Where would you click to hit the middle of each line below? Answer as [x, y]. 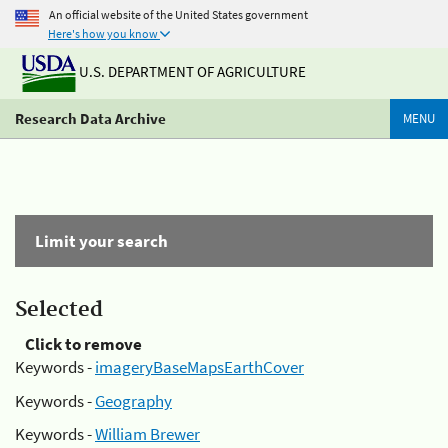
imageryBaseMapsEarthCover [199, 367]
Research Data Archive [90, 118]
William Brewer [147, 434]
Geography [133, 400]
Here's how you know [103, 33]
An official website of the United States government [178, 14]
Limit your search [101, 241]
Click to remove [83, 344]
